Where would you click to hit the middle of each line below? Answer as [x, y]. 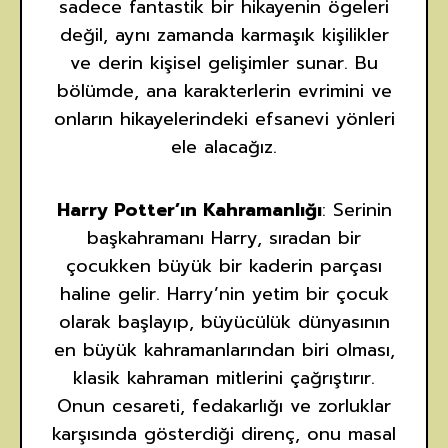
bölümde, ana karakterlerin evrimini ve [224, 91]
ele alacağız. [224, 147]
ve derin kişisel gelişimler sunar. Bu [224, 63]
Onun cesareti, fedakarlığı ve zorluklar [224, 406]
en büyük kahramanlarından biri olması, [224, 350]
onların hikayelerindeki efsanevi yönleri [224, 119]
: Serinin [356, 210]
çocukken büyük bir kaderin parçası [224, 266]
